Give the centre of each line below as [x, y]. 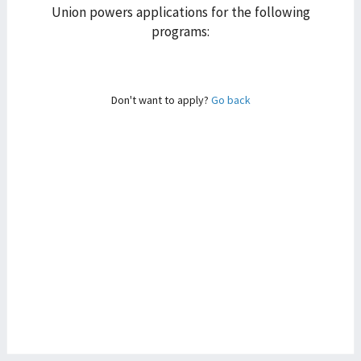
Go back [230, 100]
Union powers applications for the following [180, 12]
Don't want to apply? [161, 100]
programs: [180, 31]
